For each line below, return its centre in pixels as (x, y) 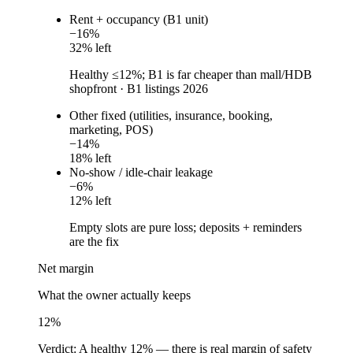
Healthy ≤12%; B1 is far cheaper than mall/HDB (191, 75)
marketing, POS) (111, 130)
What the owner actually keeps (114, 295)
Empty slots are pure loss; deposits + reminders (186, 228)
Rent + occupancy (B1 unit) (139, 20)
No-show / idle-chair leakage (141, 173)
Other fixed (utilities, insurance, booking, (171, 116)
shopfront (93, 89)
